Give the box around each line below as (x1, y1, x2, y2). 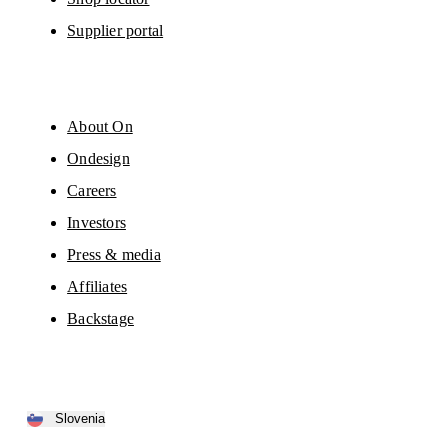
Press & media (67, 245, 161, 263)
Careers (67, 181, 117, 199)
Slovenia (55, 411, 106, 427)
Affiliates (67, 277, 128, 295)
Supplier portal (67, 21, 164, 39)
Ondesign (67, 149, 130, 167)
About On (67, 117, 133, 135)
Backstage (67, 309, 134, 327)
